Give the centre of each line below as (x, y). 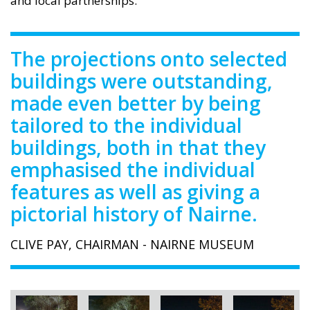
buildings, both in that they (138, 148)
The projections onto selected (149, 59)
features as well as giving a (135, 192)
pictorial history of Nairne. (134, 214)
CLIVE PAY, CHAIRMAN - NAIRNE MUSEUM (132, 245)
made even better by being (136, 103)
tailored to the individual (126, 126)
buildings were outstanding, (142, 81)
